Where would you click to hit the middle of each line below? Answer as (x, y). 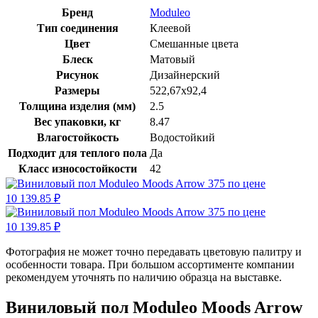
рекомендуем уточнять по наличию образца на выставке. (144, 277)
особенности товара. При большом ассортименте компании (150, 264)
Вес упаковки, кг (77, 121)
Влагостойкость (77, 137)
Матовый (172, 59)
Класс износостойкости (77, 168)
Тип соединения (77, 28)
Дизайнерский (185, 75)
